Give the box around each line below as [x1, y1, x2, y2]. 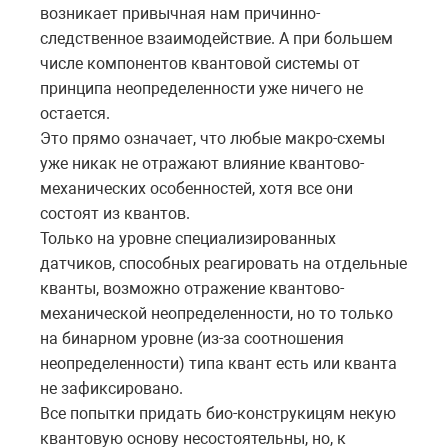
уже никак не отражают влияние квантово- [40, 154, 364, 174]
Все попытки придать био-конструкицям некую [40, 404, 396, 424]
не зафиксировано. [40, 379, 183, 399]
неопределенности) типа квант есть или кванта [40, 354, 397, 374]
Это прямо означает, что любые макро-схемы [40, 129, 385, 149]
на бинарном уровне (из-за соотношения [40, 329, 344, 349]
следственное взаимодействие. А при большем [40, 29, 393, 49]
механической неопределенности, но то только [40, 304, 393, 324]
